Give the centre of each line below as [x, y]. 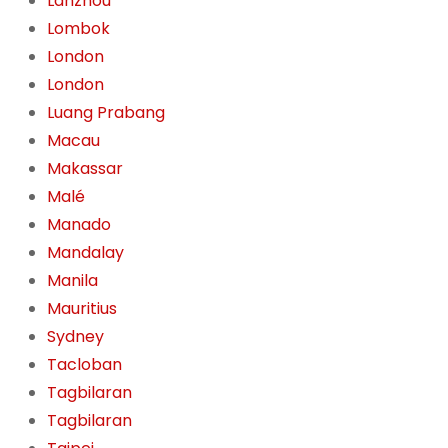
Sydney [75, 337]
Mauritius [81, 309]
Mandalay [85, 253]
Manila [72, 281]
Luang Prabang [105, 113]
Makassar [84, 169]
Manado [78, 225]
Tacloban [84, 365]
